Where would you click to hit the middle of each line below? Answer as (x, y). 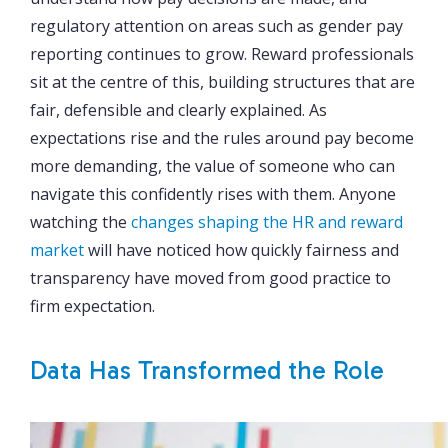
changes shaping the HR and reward (267, 221)
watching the (78, 221)
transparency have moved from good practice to (210, 277)
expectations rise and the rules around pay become (222, 137)
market (57, 249)
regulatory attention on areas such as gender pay (216, 25)
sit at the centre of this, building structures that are (222, 81)
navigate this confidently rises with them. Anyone (213, 193)
